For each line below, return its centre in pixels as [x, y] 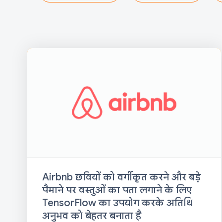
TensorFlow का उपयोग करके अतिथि [117, 203]
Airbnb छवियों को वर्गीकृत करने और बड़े [121, 177]
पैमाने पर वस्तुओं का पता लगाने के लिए [117, 190]
